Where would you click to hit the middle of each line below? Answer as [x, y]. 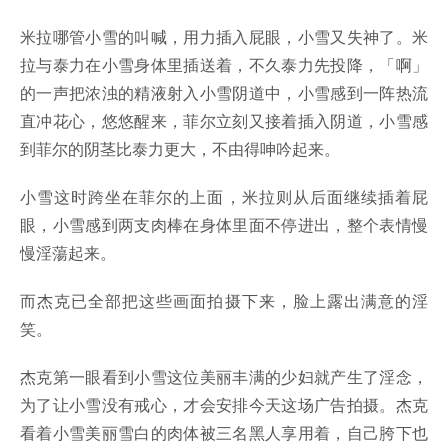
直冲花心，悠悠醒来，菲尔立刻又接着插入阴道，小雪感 [224, 121]
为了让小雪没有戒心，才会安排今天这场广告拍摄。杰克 [224, 405]
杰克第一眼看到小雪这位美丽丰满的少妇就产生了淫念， [224, 377]
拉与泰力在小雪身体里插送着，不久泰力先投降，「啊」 [224, 65]
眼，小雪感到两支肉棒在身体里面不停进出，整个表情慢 [224, 225]
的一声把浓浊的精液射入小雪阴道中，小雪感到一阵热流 [224, 93]
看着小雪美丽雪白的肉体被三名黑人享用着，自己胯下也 [224, 433]
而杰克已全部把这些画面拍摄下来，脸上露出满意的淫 [224, 301]
